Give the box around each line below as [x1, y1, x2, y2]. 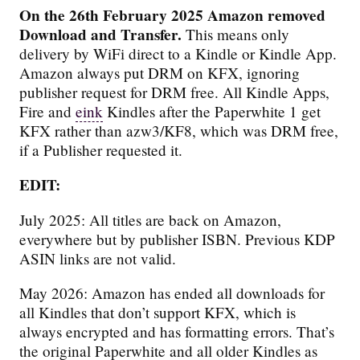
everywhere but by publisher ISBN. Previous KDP [19, 228, 336, 249]
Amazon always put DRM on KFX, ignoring [19, 63, 301, 84]
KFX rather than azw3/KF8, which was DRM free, [19, 121, 339, 141]
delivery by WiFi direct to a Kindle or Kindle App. [19, 43, 337, 64]
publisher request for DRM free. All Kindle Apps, [19, 82, 330, 103]
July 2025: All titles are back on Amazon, [19, 209, 282, 230]
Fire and [19, 101, 76, 122]
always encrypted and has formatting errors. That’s [19, 321, 335, 342]
